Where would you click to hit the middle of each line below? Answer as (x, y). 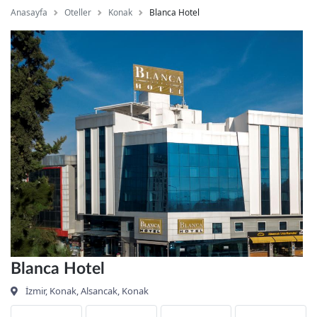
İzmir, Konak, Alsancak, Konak (86, 291)
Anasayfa (29, 12)
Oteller (78, 12)
